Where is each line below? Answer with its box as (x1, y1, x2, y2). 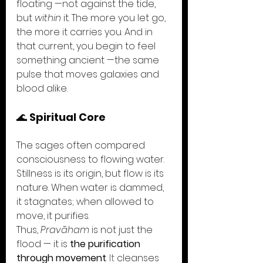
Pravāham (41, 223, 89, 237)
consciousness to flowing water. (16, 153, 167, 166)
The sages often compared (16, 139, 147, 152)
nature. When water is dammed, (16, 181, 166, 194)
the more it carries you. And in (16, 25, 155, 39)
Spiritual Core (29, 110, 106, 124)
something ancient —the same (16, 53, 161, 67)
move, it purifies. (16, 209, 89, 222)
